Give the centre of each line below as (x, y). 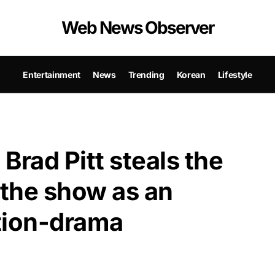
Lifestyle (235, 74)
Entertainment (52, 74)
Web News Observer (137, 28)
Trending (146, 74)
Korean (191, 74)
